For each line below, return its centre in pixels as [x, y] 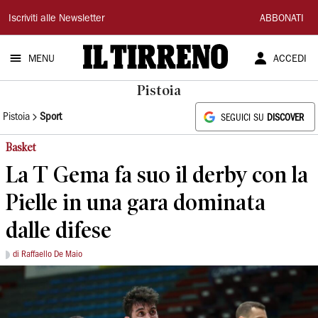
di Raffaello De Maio [48, 254]
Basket [21, 147]
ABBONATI [282, 19]
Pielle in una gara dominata [136, 202]
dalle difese [59, 230]
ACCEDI [290, 60]
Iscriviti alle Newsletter [56, 19]
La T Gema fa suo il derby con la [157, 174]
